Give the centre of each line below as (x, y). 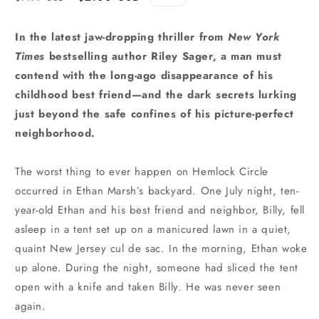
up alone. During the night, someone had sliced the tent (157, 267)
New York (253, 37)
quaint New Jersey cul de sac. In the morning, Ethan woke (161, 248)
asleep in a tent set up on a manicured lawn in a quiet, (153, 229)
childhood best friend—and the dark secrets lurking (156, 94)
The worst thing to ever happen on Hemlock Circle (142, 171)
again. (31, 306)
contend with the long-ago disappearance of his (144, 75)
